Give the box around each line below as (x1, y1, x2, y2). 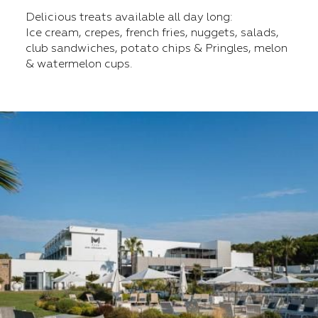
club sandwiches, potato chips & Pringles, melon (26, 41, 287, 55)
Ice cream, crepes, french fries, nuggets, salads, (26, 26, 279, 40)
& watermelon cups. (26, 57, 133, 71)
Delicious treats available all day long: (26, 10, 233, 24)
